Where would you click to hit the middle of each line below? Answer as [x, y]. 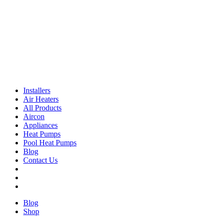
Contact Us [40, 160]
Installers [37, 90]
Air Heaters [41, 99]
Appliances [40, 125]
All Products [42, 108]
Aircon [34, 116]
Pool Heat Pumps [50, 143]
